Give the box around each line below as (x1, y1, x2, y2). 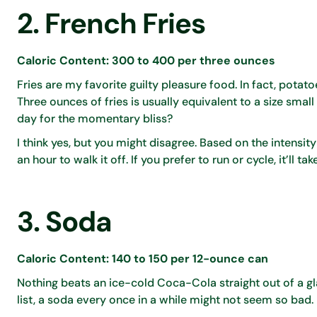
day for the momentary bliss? (17, 110, 173, 126)
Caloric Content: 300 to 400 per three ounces (17, 52, 275, 68)
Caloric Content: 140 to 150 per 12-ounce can (17, 250, 268, 266)
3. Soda (17, 202, 111, 240)
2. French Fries (17, 4, 205, 42)
